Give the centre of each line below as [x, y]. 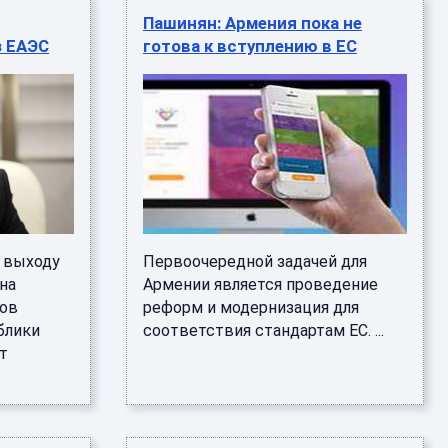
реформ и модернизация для [250, 307]
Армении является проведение [260, 284]
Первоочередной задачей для [254, 261]
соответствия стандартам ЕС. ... [263, 330]
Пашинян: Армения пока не [252, 23]
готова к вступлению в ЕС [249, 46]
